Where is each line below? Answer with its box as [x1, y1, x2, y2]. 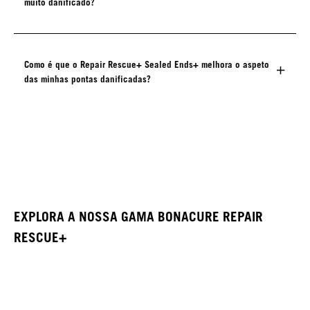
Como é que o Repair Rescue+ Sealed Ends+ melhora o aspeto [24, 59, 269, 71]
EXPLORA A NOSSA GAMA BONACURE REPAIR [14, 209, 263, 225]
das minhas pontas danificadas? [24, 73, 151, 85]
